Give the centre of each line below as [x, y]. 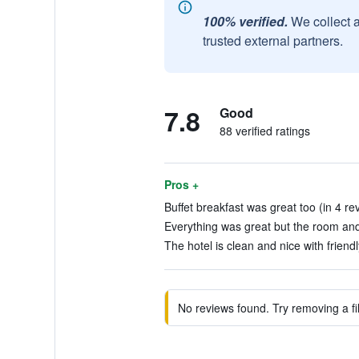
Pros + [181, 184]
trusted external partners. [272, 40]
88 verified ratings [264, 131]
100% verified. [245, 21]
